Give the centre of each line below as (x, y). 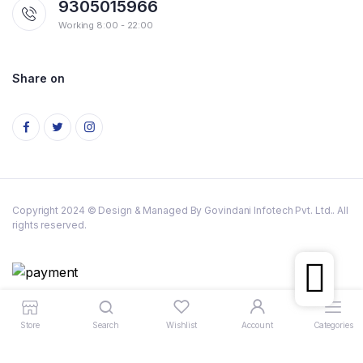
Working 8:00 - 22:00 (106, 26)
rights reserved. (49, 225)
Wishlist (181, 325)
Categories (333, 325)
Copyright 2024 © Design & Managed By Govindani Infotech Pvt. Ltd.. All (180, 211)
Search (106, 325)
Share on (38, 79)
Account (257, 325)
